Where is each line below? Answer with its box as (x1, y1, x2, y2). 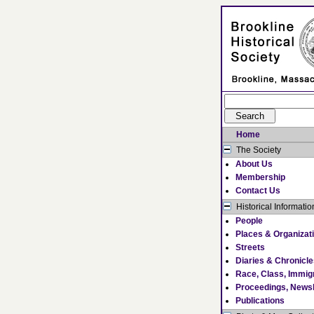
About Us (235, 159, 273, 169)
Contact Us (235, 186, 280, 196)
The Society (236, 145, 281, 155)
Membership (235, 172, 285, 182)
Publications (235, 296, 285, 306)
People (235, 216, 263, 226)
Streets (235, 243, 265, 252)
